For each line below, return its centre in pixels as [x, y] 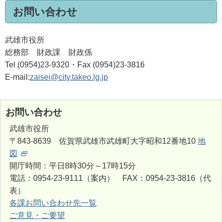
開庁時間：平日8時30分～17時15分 [73, 166]
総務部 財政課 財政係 [49, 52]
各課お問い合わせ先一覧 [53, 203]
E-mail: [17, 77]
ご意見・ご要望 [37, 215]
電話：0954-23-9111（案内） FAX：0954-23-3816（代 [110, 178]
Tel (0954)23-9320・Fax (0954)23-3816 [75, 65]
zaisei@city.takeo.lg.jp [69, 77]
